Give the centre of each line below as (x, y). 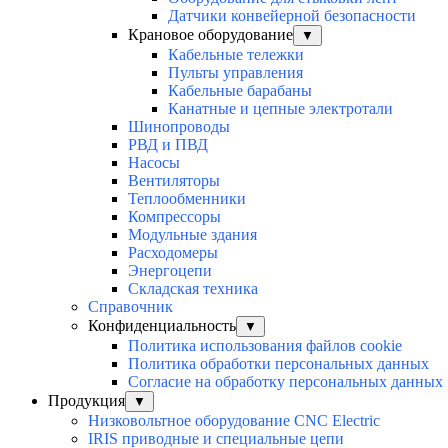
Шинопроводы (179, 127)
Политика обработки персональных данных (278, 364)
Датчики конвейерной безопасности (292, 16)
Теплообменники (187, 199)
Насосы (154, 163)
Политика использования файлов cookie (265, 346)
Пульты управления (235, 73)
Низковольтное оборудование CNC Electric (234, 421)
